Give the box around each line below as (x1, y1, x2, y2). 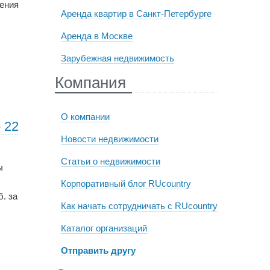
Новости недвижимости (60, 134, 159, 144)
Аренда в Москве (60, 31, 133, 41)
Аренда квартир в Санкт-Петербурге (60, 8, 212, 19)
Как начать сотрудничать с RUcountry (60, 201, 218, 211)
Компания (54, 74, 126, 92)
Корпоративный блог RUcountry (60, 178, 191, 189)
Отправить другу (60, 245, 136, 256)
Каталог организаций (60, 223, 147, 233)
